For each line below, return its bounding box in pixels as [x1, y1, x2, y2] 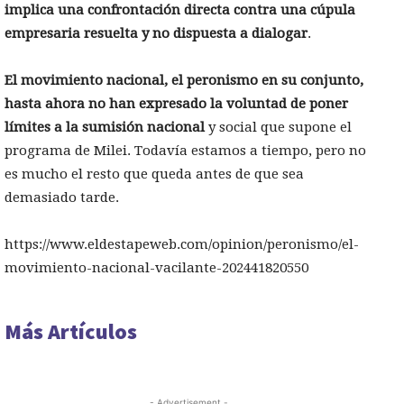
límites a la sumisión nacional [5, 119, 205, 136]
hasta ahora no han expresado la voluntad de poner [5, 96, 348, 113]
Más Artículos [5, 317, 137, 346]
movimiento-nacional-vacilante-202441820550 [5, 260, 308, 277]
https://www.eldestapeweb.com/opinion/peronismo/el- [5, 236, 359, 253]
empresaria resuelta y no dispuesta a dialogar [5, 25, 308, 42]
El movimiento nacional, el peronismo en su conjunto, [5, 72, 363, 89]
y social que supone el [205, 119, 352, 136]
